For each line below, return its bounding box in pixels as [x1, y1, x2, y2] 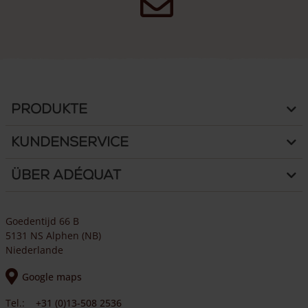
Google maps [22, 269, 82, 283]
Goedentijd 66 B [5, 214, 79, 228]
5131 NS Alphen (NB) [5, 229, 101, 242]
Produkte [11, 101, 87, 117]
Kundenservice [11, 134, 129, 150]
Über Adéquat [11, 167, 121, 183]
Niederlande [5, 243, 63, 256]
